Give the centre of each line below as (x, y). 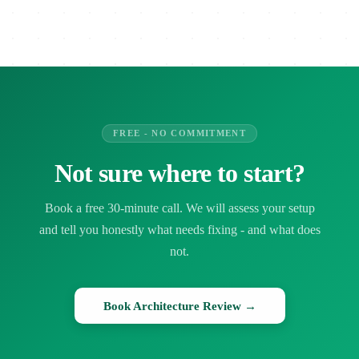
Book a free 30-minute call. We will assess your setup (179, 208)
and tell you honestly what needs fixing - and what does (179, 230)
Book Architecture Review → (179, 305)
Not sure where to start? (179, 173)
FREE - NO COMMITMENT (179, 133)
